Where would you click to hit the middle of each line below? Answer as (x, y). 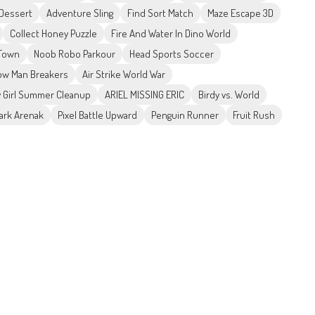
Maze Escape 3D (240, 13)
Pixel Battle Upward (97, 115)
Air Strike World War (124, 75)
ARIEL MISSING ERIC (144, 95)
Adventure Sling (80, 13)
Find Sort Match (160, 13)
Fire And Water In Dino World (171, 34)
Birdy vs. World (229, 95)
